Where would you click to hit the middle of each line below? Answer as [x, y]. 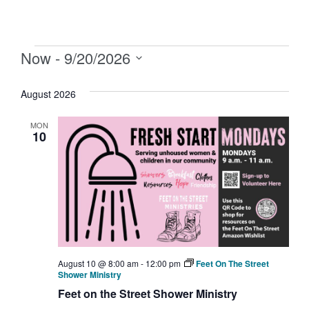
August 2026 [48, 94]
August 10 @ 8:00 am [98, 263]
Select [36, 74]
